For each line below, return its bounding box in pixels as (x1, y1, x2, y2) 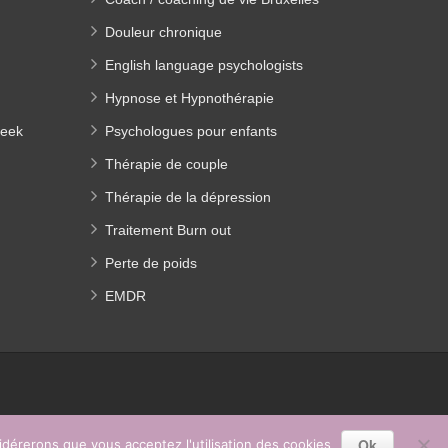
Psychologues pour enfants (105, 123, 277, 139)
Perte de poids (105, 255, 197, 271)
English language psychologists (105, 57, 303, 73)
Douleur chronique (105, 24, 222, 40)
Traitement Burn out (105, 222, 231, 238)
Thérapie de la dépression (105, 189, 271, 205)
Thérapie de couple (105, 156, 228, 172)
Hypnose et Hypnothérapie (105, 90, 274, 106)
